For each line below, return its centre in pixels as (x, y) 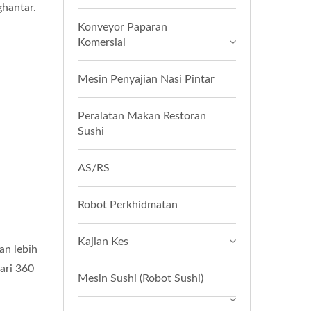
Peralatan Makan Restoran (142, 116)
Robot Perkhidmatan (128, 205)
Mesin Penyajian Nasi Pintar (146, 79)
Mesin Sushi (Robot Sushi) (141, 278)
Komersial (102, 42)
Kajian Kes (103, 242)
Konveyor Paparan (123, 27)
